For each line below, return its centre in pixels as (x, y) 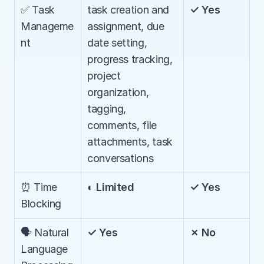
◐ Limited (111, 187)
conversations (121, 158)
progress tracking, (130, 59)
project (104, 76)
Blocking (41, 204)
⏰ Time (39, 187)
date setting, (117, 43)
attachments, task (130, 142)
